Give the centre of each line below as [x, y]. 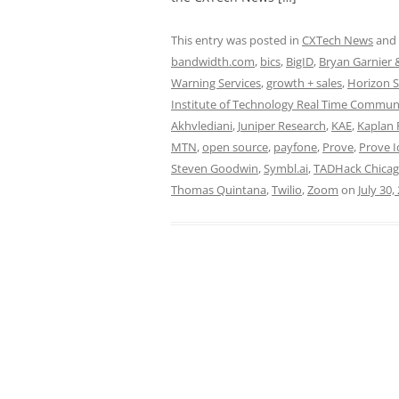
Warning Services [216, 83]
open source [235, 147]
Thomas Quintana [219, 190]
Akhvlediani [202, 126]
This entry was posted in [236, 41]
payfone [295, 147]
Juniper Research [282, 126]
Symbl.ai [286, 169]
